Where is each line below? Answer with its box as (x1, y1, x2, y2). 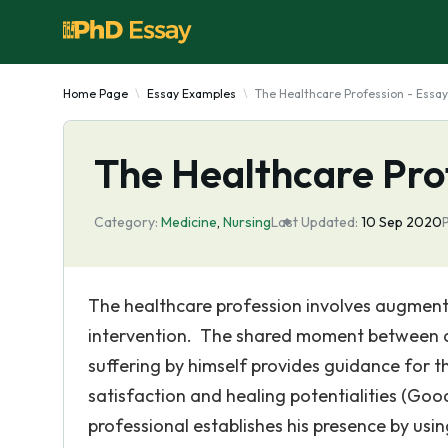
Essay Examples (147, 86, 236, 101)
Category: (94, 213, 158, 231)
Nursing (223, 213, 271, 231)
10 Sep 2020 (361, 213, 442, 231)
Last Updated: (271, 213, 358, 231)
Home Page (63, 86, 128, 101)
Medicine (161, 213, 217, 231)
